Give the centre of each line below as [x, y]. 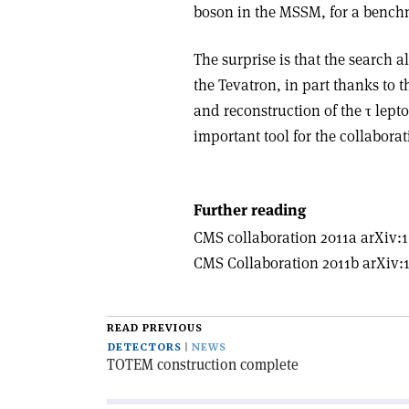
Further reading [250, 210]
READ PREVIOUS [155, 328]
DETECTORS [145, 347]
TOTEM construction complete [203, 365]
